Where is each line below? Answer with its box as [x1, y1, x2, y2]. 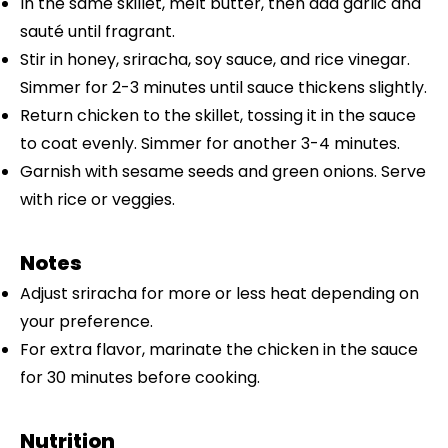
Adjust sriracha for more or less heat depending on [20, 282, 419, 305]
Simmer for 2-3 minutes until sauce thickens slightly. [20, 76, 427, 99]
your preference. [20, 310, 153, 333]
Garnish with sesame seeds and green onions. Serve [20, 160, 426, 183]
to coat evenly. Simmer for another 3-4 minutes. [20, 132, 400, 155]
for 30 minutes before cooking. [20, 366, 260, 389]
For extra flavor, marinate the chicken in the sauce [20, 338, 418, 361]
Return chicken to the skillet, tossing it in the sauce [20, 104, 416, 127]
